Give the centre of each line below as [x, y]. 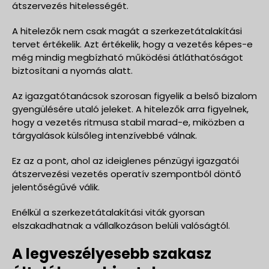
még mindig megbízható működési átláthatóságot [128, 57]
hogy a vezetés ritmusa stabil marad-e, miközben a [128, 122]
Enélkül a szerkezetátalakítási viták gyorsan [108, 212]
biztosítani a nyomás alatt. [72, 70]
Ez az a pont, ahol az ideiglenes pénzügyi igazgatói [125, 160]
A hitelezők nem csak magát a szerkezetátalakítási [127, 31]
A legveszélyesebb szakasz [112, 253]
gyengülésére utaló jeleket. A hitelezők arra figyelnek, [130, 109]
